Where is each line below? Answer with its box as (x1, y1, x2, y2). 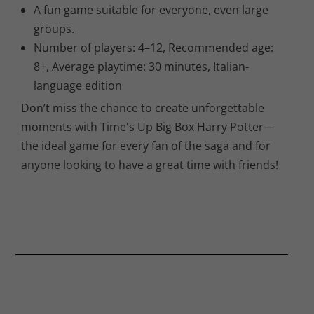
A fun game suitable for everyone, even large (34, 2, 269, 18)
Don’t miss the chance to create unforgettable (21, 100, 264, 116)
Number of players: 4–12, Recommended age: (34, 40, 274, 56)
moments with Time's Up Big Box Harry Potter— (21, 119, 275, 135)
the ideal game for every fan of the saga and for (21, 138, 271, 154)
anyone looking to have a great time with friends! (21, 157, 278, 173)
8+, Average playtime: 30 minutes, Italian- (34, 59, 250, 75)
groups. (34, 21, 75, 37)
